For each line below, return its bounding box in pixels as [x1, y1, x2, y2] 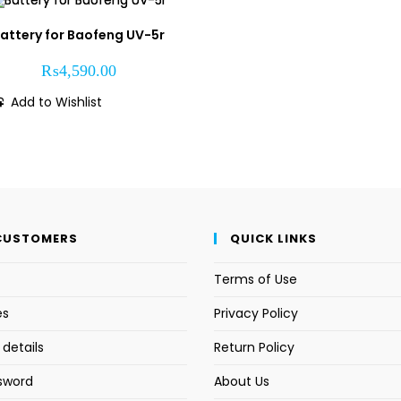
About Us [214, 371, 269, 390]
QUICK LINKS [230, 229, 317, 247]
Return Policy [214, 337, 294, 356]
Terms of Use [214, 269, 297, 288]
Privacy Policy [214, 303, 298, 322]
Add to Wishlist [11, 93, 103, 112]
